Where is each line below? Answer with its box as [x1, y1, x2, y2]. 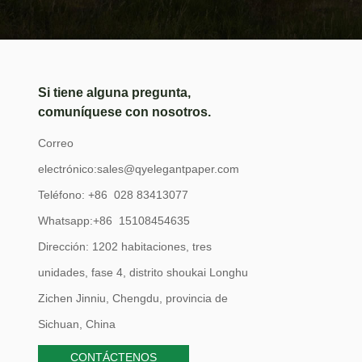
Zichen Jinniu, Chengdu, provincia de [38, 292, 229, 305]
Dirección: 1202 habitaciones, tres [38, 240, 213, 254]
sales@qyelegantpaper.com [97, 162, 240, 176]
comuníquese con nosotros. [38, 105, 212, 120]
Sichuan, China [38, 318, 116, 331]
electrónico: [38, 162, 98, 176]
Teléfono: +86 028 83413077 [38, 188, 189, 202]
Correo [38, 137, 74, 150]
